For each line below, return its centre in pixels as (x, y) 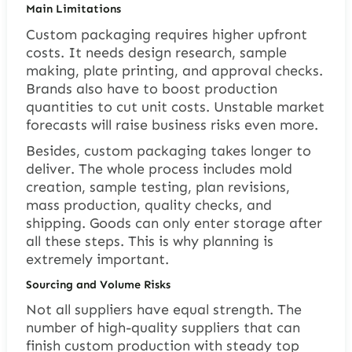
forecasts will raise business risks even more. (172, 125)
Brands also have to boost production (151, 88)
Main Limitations (73, 9)
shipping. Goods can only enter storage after (174, 223)
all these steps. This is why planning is (149, 241)
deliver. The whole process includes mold (159, 169)
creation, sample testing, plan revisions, (158, 187)
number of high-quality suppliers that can (163, 327)
